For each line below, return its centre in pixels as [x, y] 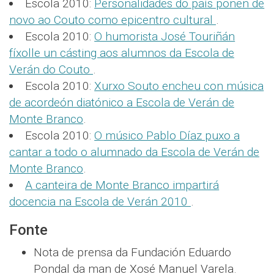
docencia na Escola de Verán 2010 [100, 202]
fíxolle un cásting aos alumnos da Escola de [122, 53]
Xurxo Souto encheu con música [179, 86]
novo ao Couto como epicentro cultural [113, 20]
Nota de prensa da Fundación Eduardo [132, 253]
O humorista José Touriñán [165, 37]
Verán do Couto [51, 70]
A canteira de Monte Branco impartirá [122, 185]
